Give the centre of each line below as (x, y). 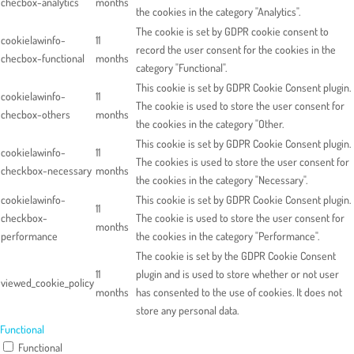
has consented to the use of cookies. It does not (239, 292)
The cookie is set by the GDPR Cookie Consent (236, 256)
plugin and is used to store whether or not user (237, 274)
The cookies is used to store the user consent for (243, 162)
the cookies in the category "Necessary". (222, 180)
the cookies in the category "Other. (210, 124)
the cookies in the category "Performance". (228, 236)
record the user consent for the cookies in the (236, 49)
